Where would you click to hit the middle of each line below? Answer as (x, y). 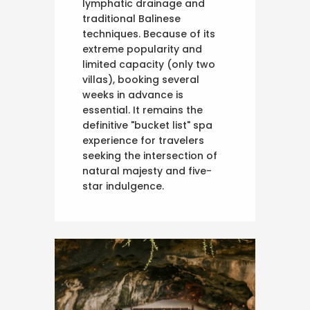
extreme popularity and (142, 49)
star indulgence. (123, 186)
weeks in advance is (133, 95)
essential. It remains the (143, 110)
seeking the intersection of (150, 156)
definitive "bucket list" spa (147, 126)
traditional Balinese (131, 19)
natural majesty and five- (147, 171)
